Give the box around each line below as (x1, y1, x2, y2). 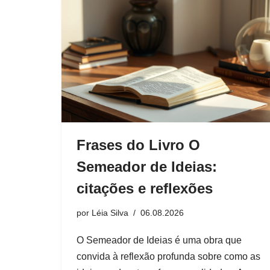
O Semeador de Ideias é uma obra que (77, 234, 242, 245)
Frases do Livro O (77, 136, 200, 153)
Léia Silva (92, 207, 128, 218)
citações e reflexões (77, 180, 213, 196)
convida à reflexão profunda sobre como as (77, 251, 260, 262)
